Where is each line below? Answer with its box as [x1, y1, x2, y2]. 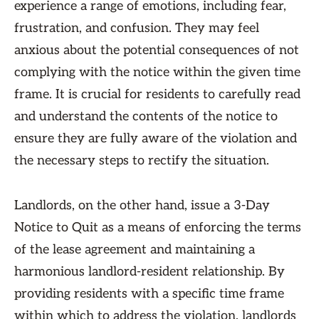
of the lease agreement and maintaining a [14, 242, 255, 257]
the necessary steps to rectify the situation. [14, 153, 269, 168]
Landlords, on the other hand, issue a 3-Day [14, 198, 270, 213]
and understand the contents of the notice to [14, 109, 278, 124]
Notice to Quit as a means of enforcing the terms [14, 220, 301, 235]
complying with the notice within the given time [14, 65, 300, 80]
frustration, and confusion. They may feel [14, 21, 259, 36]
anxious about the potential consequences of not [14, 43, 299, 58]
